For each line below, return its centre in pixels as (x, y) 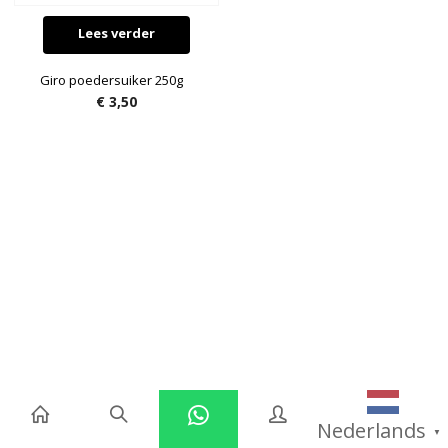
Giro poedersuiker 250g (112, 80)
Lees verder (117, 33)
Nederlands (371, 430)
